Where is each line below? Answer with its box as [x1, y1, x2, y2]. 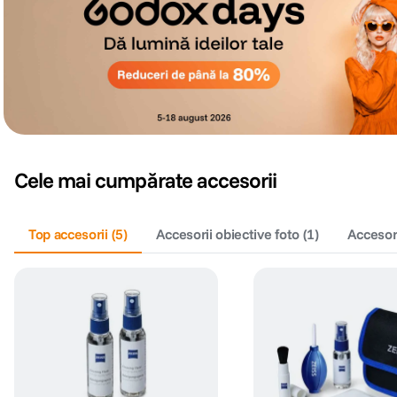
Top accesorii [28, 225, 108, 244]
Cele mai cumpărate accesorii [14, 167, 277, 194]
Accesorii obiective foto [155, 225, 300, 244]
